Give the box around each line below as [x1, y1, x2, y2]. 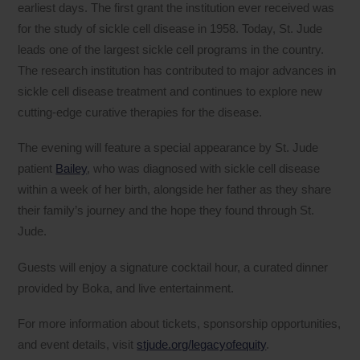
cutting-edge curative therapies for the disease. [18, 105, 263, 120]
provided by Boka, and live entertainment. [18, 280, 235, 295]
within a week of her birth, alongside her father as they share [18, 182, 332, 197]
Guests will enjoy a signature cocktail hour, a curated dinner [18, 260, 329, 274]
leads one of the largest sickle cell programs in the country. [18, 43, 325, 57]
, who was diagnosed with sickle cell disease [87, 162, 321, 176]
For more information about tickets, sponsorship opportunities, [18, 316, 342, 330]
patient [18, 162, 56, 176]
